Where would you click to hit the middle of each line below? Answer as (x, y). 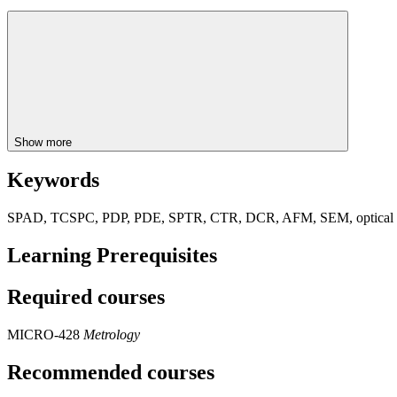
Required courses (86, 297)
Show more (45, 142)
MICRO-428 (45, 335)
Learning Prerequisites (112, 256)
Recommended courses (111, 372)
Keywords (53, 180)
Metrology (112, 335)
